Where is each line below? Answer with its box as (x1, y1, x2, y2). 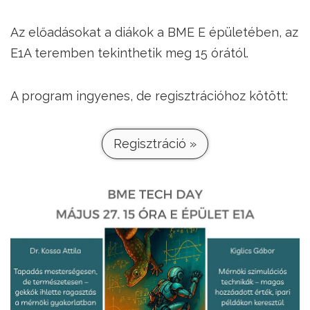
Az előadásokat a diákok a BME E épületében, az (10, 25, 298, 39)
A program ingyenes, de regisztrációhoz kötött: (10, 89, 288, 103)
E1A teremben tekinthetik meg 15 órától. (10, 46, 248, 60)
